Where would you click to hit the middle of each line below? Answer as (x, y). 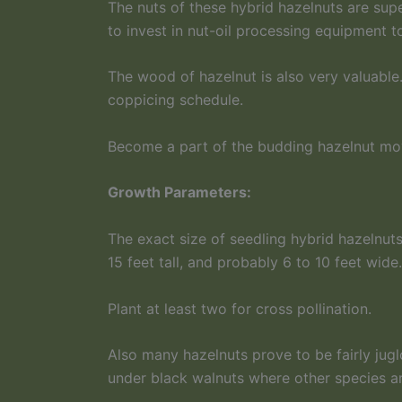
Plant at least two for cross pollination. (240, 308)
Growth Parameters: (179, 192)
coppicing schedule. (175, 100)
